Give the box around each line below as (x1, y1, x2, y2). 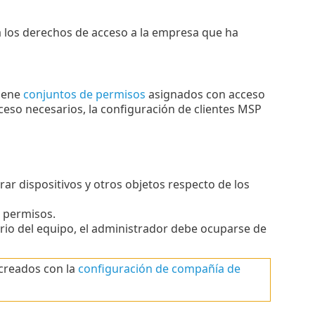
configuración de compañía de (77, 261, 240, 277)
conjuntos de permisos (22, 86, 146, 103)
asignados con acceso (145, 86, 265, 103)
